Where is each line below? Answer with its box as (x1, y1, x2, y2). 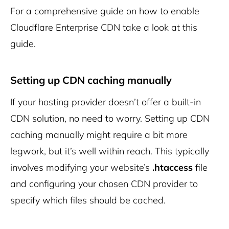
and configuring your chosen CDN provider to (10, 178, 198, 190)
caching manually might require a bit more (10, 129, 188, 141)
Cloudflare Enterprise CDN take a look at (10, 21, 180, 34)
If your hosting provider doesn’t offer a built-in (10, 96, 201, 108)
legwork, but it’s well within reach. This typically (10, 145, 209, 157)
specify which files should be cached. (10, 194, 166, 207)
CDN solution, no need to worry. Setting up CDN (10, 112, 210, 125)
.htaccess (152, 162, 193, 174)
